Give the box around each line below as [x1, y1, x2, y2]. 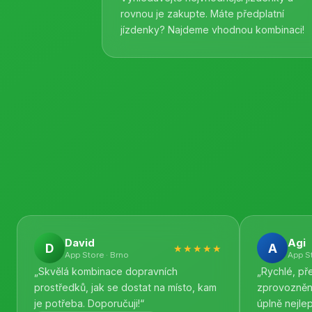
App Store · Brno [65, 249, 129, 260]
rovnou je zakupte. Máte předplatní [120, 8, 284, 19]
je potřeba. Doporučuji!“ [34, 297, 144, 309]
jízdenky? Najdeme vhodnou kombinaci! [120, 24, 304, 36]
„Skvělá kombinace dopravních [34, 265, 178, 277]
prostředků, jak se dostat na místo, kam [34, 281, 217, 293]
